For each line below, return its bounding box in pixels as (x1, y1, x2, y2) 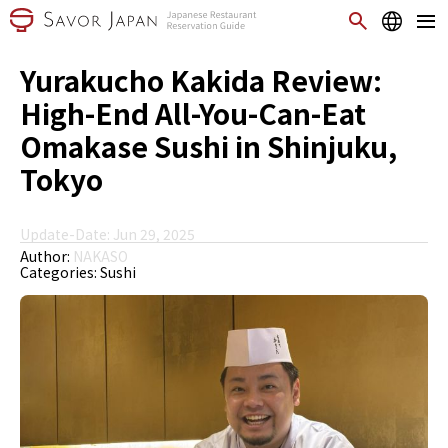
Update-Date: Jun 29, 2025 (20, 224, 195, 244)
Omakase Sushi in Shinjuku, (20, 126, 397, 166)
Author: (20, 246, 73, 266)
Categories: (20, 262, 100, 282)
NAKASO (73, 246, 128, 266)
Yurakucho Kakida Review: (20, 60, 382, 100)
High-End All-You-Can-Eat (20, 93, 366, 133)
